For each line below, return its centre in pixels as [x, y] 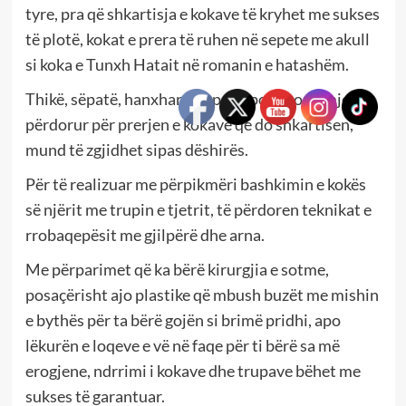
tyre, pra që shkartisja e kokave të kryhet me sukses [202, 13]
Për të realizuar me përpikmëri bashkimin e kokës [195, 184]
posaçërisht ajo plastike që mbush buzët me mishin [202, 294]
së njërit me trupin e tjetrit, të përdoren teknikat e [198, 209]
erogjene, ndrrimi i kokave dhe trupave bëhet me [193, 370]
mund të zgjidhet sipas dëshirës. [136, 149]
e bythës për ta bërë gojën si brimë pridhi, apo [183, 319]
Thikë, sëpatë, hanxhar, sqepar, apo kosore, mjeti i [196, 98]
